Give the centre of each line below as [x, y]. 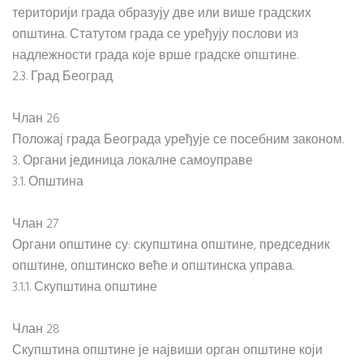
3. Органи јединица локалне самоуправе [132, 161]
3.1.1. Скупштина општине [85, 288]
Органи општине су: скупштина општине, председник [171, 246]
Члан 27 [35, 224]
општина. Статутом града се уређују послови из [155, 35]
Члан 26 [36, 119]
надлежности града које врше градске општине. [155, 56]
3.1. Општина [48, 182]
